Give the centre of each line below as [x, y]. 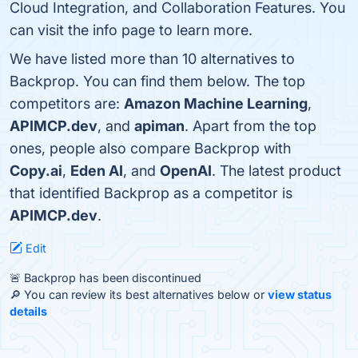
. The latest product [276, 171]
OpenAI [186, 171]
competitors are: [67, 103]
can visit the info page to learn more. [131, 30]
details [28, 311]
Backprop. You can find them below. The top [157, 81]
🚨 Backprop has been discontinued [105, 278]
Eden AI [97, 171]
